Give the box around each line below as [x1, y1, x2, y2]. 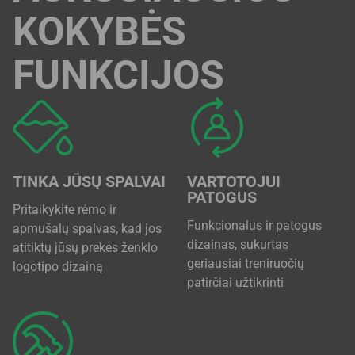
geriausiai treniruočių [187, 256, 304, 272]
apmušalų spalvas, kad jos [13, 221, 162, 237]
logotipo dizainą [13, 259, 103, 275]
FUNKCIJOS [13, 52, 224, 99]
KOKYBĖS [13, 9, 186, 55]
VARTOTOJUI [187, 172, 281, 192]
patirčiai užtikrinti [187, 275, 284, 291]
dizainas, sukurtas [187, 237, 288, 253]
